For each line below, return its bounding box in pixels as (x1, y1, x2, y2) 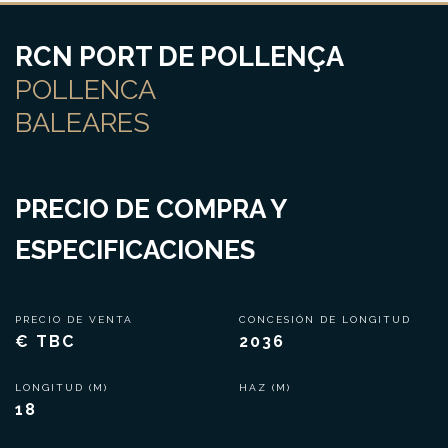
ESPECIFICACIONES (15, 235, 255, 265)
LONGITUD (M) (15, 382, 113, 393)
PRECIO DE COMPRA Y (15, 194, 286, 224)
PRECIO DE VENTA (15, 314, 138, 325)
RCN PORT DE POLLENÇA (15, 41, 344, 72)
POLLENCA (15, 74, 156, 105)
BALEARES (15, 107, 150, 138)
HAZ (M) (239, 382, 291, 393)
